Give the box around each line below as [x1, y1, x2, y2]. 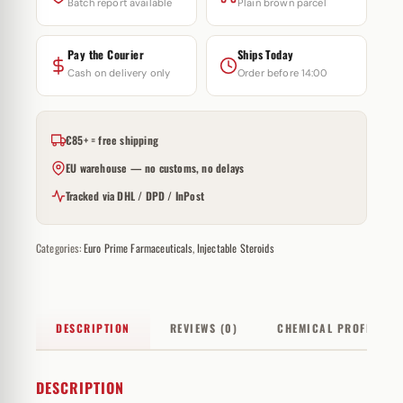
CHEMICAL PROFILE [277, 320, 382, 336]
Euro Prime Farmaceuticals [83, 240, 193, 255]
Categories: [36, 240, 84, 255]
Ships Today [237, 46, 294, 63]
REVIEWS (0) [169, 320, 237, 336]
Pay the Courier [67, 46, 144, 63]
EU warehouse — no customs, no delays [66, 160, 245, 175]
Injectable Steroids [196, 240, 273, 255]
